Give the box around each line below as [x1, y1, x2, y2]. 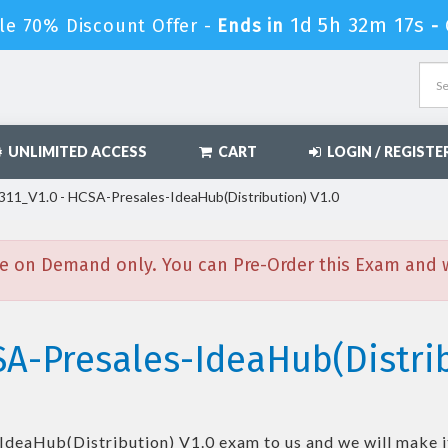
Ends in [211, 15, 290, 37]
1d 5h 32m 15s [289, 13, 426, 37]
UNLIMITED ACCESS [2, 143, 147, 160]
